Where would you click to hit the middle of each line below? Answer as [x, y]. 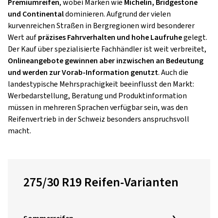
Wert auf [23, 37]
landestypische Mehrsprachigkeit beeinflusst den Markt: [101, 84]
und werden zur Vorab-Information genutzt [83, 73]
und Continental [36, 14]
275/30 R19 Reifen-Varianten [101, 182]
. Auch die [173, 73]
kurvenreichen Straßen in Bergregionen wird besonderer [101, 26]
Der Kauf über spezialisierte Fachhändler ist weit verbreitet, [107, 49]
